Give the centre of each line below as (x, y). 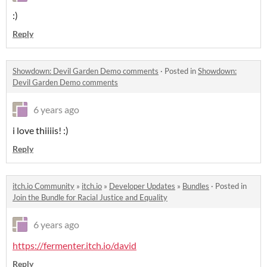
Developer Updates (142, 186)
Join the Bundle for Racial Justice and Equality (90, 197)
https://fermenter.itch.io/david (74, 245)
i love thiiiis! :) (41, 130)
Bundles (196, 186)
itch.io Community (44, 186)
